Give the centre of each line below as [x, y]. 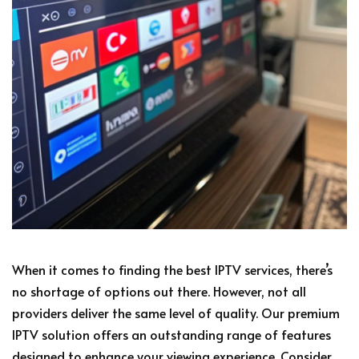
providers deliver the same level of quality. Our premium [176, 312]
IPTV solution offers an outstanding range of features [171, 334]
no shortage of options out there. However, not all [159, 290]
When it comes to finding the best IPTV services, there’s [172, 269]
